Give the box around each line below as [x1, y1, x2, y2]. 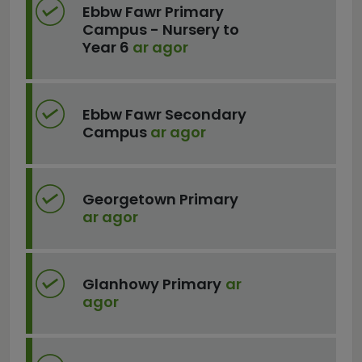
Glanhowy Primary [82, 274, 221, 294]
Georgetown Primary [82, 189, 238, 209]
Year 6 [82, 37, 133, 57]
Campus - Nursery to [82, 19, 239, 40]
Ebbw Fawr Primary [82, 2, 224, 22]
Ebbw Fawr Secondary [82, 104, 246, 124]
